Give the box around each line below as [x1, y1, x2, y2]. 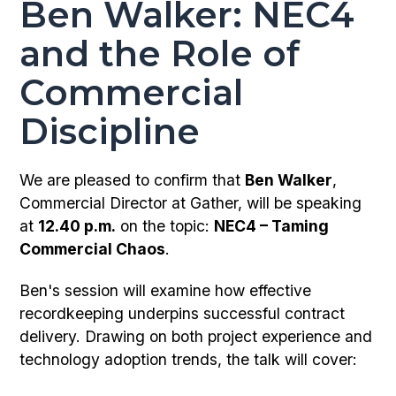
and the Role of [19, 32, 301, 76]
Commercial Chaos [19, 240, 166, 259]
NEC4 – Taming [214, 217, 330, 236]
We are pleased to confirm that [19, 171, 246, 190]
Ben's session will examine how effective [19, 281, 312, 301]
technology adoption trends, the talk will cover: [19, 350, 358, 369]
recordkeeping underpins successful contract [19, 304, 346, 324]
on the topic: [116, 217, 215, 236]
